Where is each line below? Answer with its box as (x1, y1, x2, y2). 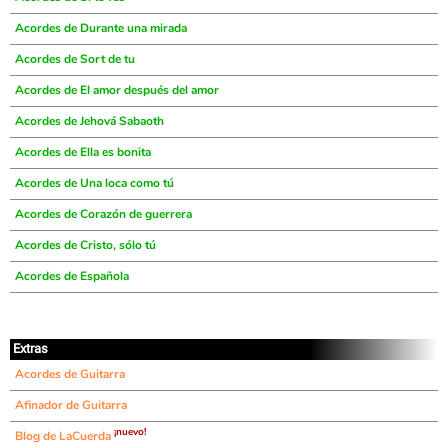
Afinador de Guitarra (15, 397, 127, 413)
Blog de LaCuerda (15, 428, 114, 444)
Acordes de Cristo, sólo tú (15, 237, 156, 253)
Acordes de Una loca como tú (15, 175, 174, 191)
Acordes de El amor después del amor (15, 82, 219, 98)
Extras (13, 341, 48, 356)
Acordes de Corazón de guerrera (15, 206, 192, 222)
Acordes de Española (15, 268, 129, 284)
